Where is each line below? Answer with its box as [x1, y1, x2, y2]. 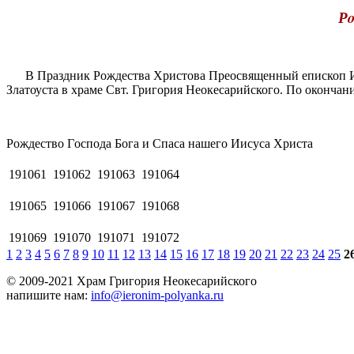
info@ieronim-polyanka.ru [91, 288, 224, 303]
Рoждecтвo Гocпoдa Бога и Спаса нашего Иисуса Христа [6, 137, 313, 151]
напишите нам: [6, 288, 91, 303]
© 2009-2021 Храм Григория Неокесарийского [6, 274, 257, 288]
